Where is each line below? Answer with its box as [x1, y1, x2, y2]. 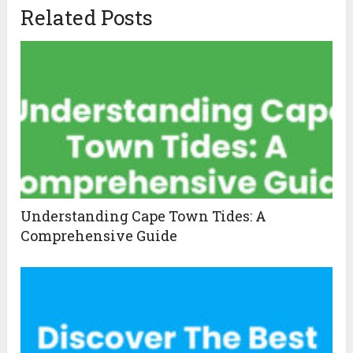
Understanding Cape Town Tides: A [20, 206, 267, 226]
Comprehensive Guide [20, 226, 178, 246]
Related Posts [20, 4, 154, 32]
